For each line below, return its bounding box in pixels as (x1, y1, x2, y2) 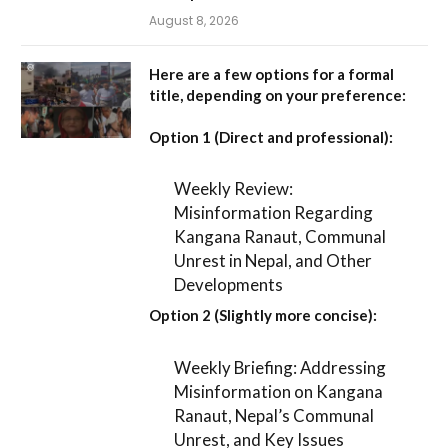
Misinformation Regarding (174, 202, 374, 223)
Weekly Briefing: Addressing (174, 356, 387, 378)
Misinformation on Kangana (174, 380, 384, 402)
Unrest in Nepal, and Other (174, 250, 373, 271)
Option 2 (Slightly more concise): (149, 306, 377, 325)
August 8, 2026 (149, 11, 239, 29)
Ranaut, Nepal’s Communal (174, 404, 375, 426)
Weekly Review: (174, 178, 294, 199)
